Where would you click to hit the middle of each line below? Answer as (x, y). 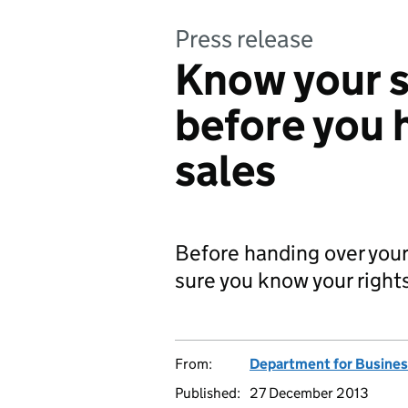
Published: (208, 393)
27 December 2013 (309, 393)
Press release (244, 39)
